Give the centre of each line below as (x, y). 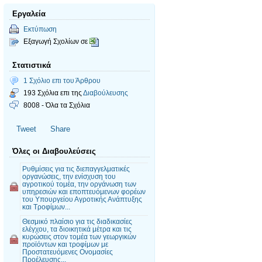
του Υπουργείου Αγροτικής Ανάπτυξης (82, 199)
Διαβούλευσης (106, 93)
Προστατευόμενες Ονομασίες (68, 252)
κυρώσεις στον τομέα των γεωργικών (79, 237)
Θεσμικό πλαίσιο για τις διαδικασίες (77, 221)
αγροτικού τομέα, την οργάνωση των (79, 184)
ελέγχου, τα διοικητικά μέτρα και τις (77, 229)
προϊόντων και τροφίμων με (65, 244)
